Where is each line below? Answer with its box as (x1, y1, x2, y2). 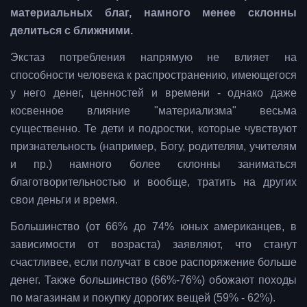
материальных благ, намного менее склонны (10, 7, 297, 19)
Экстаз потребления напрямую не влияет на (10, 51, 297, 64)
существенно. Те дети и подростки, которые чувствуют (10, 123, 297, 135)
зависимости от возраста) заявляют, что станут (10, 238, 297, 251)
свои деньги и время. (10, 194, 118, 206)
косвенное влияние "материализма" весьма (10, 105, 297, 117)
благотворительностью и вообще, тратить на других (10, 176, 297, 188)
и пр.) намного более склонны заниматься (10, 158, 297, 171)
